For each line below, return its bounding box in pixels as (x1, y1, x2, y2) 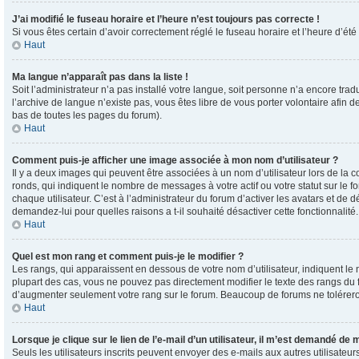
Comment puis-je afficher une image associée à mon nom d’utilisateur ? (12, 155, 338, 166)
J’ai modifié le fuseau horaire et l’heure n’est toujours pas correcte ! (12, 14, 320, 25)
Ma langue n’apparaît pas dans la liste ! (12, 71, 188, 83)
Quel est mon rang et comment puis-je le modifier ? (12, 251, 244, 262)
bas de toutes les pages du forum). (12, 110, 162, 121)
